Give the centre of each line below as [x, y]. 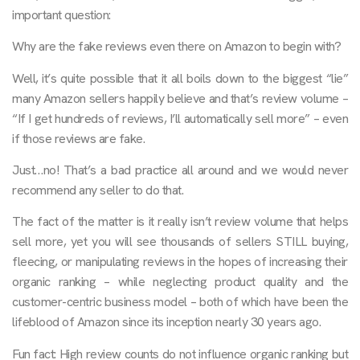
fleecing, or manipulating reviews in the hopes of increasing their [180, 262]
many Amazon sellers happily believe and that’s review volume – [180, 98]
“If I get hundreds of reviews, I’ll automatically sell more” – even [180, 118]
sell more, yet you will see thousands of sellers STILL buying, [180, 242]
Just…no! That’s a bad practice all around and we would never [180, 170]
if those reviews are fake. [78, 138]
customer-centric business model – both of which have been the [180, 302]
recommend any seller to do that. [98, 190]
